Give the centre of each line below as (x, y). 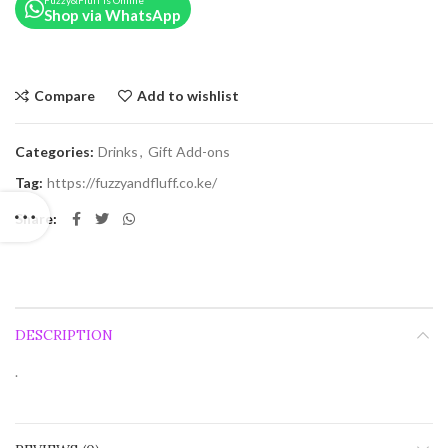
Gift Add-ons (189, 151)
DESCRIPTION (64, 335)
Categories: (56, 151)
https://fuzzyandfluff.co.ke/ (132, 182)
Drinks (118, 151)
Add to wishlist (188, 95)
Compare (64, 95)
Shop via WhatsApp (112, 15)
